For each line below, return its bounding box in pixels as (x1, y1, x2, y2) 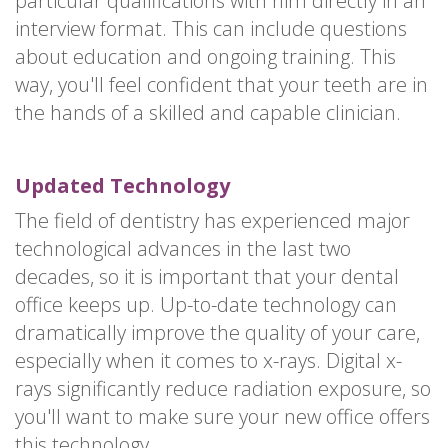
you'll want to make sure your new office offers (15, 403, 430, 431)
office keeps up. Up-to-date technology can (15, 291, 397, 319)
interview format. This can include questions (15, 15, 407, 43)
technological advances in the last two (15, 235, 351, 263)
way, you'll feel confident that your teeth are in (15, 71, 428, 99)
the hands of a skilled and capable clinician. (15, 99, 401, 127)
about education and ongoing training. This (15, 43, 396, 71)
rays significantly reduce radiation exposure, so (15, 375, 431, 403)
